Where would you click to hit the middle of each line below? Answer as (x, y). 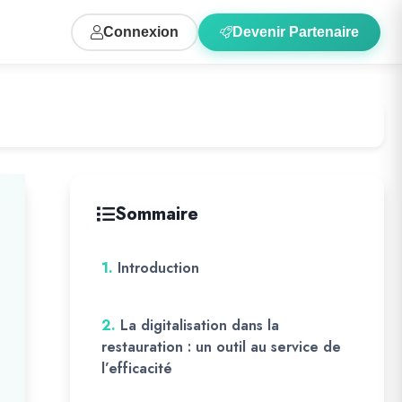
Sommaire (157, 214)
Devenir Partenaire (296, 31)
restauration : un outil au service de (221, 347)
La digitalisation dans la (200, 325)
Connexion (141, 31)
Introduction (158, 268)
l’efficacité (137, 368)
